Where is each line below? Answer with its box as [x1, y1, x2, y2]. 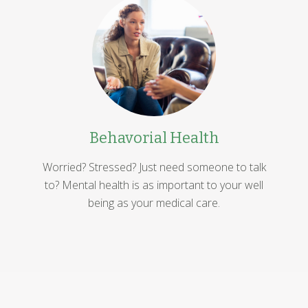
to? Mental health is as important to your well [45, 177, 263, 192]
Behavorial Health [89, 129, 219, 148]
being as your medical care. [88, 195, 220, 210]
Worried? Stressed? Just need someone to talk [42, 159, 266, 175]
